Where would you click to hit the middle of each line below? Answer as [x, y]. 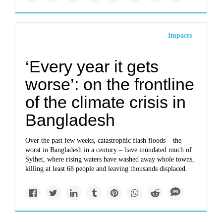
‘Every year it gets [92, 66]
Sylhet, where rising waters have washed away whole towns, [110, 159]
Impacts [180, 35]
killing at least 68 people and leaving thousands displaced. [107, 169]
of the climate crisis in [106, 102]
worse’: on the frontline [110, 84]
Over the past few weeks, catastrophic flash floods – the [104, 140]
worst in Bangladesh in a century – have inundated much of [109, 150]
